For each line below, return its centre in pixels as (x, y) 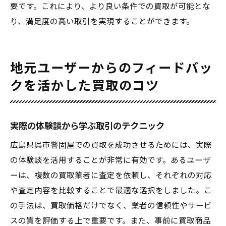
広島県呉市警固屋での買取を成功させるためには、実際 (111, 145)
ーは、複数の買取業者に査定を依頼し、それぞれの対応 (111, 176)
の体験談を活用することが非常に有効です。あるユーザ (110, 160)
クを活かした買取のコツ (85, 86)
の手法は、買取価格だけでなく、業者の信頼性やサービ (111, 206)
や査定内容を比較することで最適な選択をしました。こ (111, 191)
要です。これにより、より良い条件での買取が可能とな (110, 7)
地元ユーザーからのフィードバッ (112, 68)
